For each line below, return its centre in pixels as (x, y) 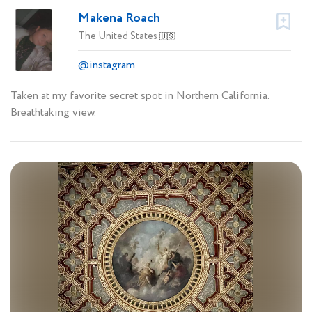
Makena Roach (119, 18)
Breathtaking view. (53, 112)
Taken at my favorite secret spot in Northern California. (140, 95)
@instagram (107, 65)
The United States (119, 36)
